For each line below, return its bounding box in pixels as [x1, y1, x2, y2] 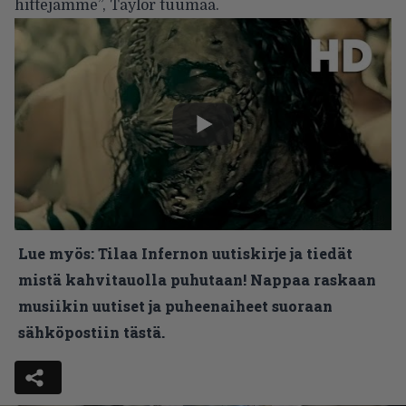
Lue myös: [18, 243, 94, 263]
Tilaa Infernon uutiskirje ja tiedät [98, 243, 353, 263]
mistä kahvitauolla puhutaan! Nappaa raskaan [18, 269, 376, 289]
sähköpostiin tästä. [18, 322, 165, 342]
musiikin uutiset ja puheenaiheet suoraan [18, 295, 333, 315]
